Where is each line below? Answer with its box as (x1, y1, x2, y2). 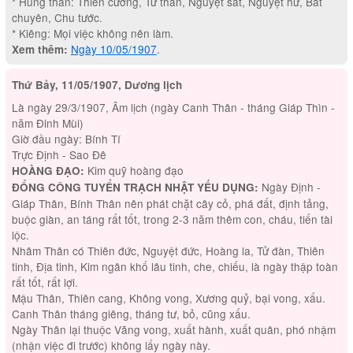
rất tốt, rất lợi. (11, 273, 78, 290)
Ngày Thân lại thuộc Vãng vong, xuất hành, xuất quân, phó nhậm (11, 321, 336, 337)
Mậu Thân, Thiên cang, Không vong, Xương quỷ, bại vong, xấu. (11, 289, 325, 306)
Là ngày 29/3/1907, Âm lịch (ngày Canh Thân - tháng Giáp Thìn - (11, 98, 335, 115)
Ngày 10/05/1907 (70, 41, 157, 58)
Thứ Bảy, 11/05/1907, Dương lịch (11, 76, 182, 92)
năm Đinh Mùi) (11, 114, 84, 131)
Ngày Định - (258, 178, 321, 195)
